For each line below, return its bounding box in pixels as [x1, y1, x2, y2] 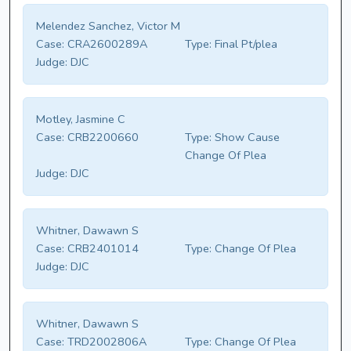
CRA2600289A [64, 36, 147, 52]
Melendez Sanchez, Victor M [36, 18, 180, 34]
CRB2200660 [64, 129, 139, 146]
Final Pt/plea [212, 36, 277, 52]
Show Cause [212, 129, 280, 146]
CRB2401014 [64, 241, 139, 257]
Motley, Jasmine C [36, 111, 125, 128]
